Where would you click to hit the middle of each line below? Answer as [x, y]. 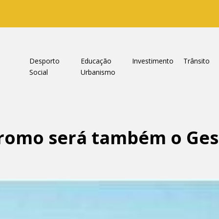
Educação [96, 61]
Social [38, 72]
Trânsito [196, 61]
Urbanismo [98, 72]
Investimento [153, 61]
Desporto [44, 61]
